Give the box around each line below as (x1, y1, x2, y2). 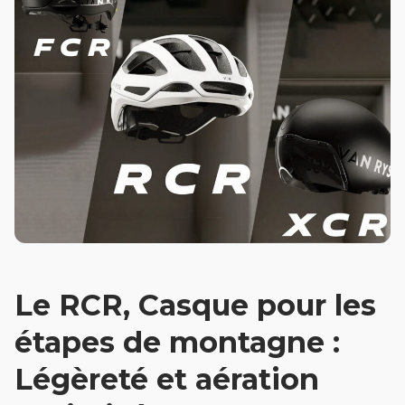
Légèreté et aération (14, 362, 319, 397)
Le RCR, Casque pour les (14, 287, 376, 323)
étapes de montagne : (14, 325, 340, 360)
